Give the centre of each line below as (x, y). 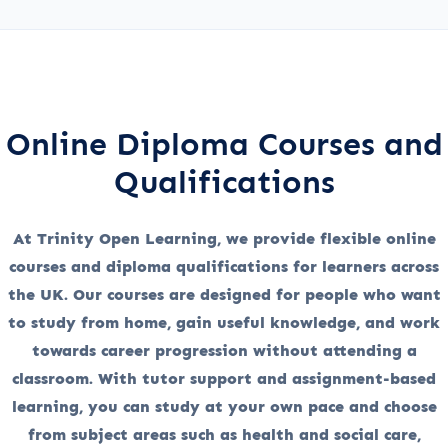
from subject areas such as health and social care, (224, 434)
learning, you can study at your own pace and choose (224, 406)
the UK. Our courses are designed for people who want (224, 294)
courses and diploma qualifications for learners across (224, 266)
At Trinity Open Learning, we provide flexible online (224, 238)
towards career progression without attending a (224, 350)
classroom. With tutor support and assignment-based (224, 378)
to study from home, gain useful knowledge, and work (224, 322)
